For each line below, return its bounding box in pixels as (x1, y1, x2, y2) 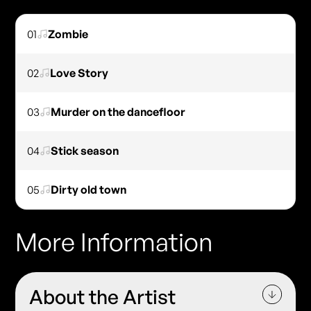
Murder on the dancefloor (51, 105, 186, 119)
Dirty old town (51, 183, 127, 197)
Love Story (50, 66, 109, 81)
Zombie (48, 27, 89, 42)
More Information (15, 226, 213, 258)
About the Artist (29, 285, 176, 310)
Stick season (51, 144, 119, 158)
